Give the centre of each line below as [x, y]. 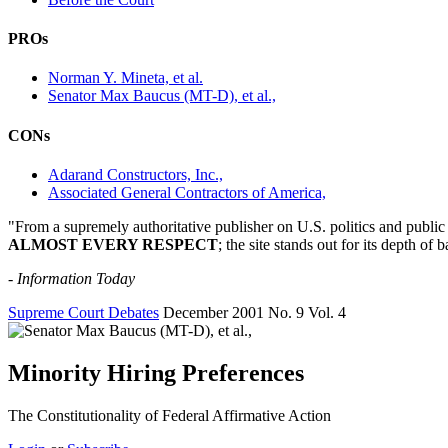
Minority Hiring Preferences [156, 372]
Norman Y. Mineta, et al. [125, 78]
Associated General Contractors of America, [187, 193]
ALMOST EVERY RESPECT [113, 245]
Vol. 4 [327, 313]
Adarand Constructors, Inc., [135, 175]
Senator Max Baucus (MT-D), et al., [162, 96]
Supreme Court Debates [83, 313]
